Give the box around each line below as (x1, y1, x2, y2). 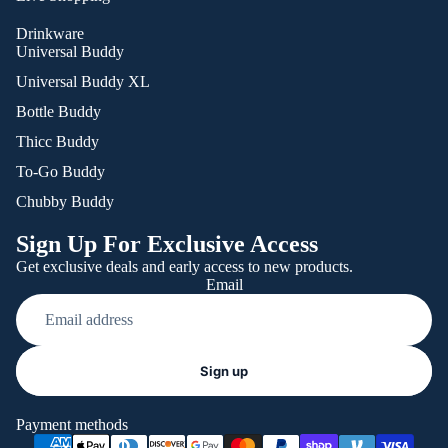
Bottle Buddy (16, 103, 101, 121)
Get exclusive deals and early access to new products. (16, 258, 353, 276)
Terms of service (129, 408, 207, 423)
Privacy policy (129, 380, 197, 395)
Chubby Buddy (16, 193, 114, 211)
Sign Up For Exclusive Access (16, 231, 318, 258)
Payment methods (16, 416, 128, 434)
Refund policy (129, 352, 196, 367)
